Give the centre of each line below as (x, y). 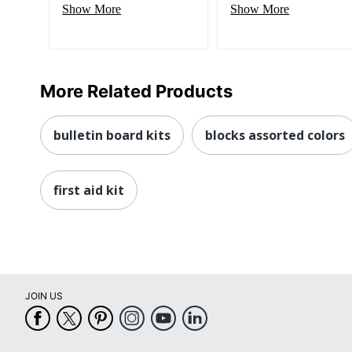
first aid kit (89, 190)
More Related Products (136, 91)
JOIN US (44, 296)
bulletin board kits (112, 135)
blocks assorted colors (275, 135)
